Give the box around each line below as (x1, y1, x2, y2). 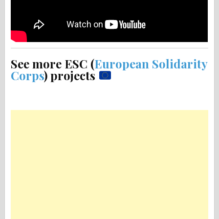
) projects (44, 67, 99, 83)
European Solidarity (94, 56, 208, 71)
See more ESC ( (11, 56, 95, 71)
